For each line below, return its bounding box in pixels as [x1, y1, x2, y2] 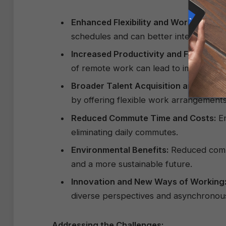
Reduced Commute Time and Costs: [71, 112, 216, 123]
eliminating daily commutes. [71, 127, 178, 137]
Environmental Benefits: [71, 145, 168, 155]
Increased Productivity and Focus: [71, 49, 210, 60]
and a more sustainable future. [71, 159, 192, 169]
